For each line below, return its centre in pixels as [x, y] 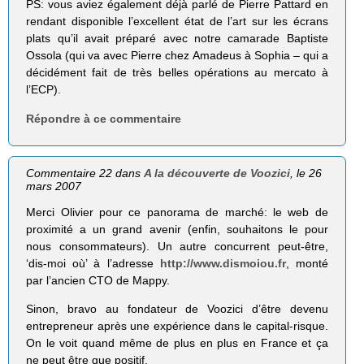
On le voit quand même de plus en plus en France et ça [177, 342]
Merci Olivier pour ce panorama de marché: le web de [177, 212]
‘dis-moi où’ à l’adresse [93, 263]
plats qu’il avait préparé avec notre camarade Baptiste [177, 39]
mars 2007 [54, 186]
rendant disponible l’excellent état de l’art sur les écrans [177, 22]
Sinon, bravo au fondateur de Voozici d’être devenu [177, 308]
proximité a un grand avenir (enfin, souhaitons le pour [177, 229]
